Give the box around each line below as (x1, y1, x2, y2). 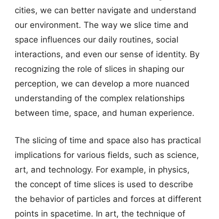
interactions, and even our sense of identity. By (15, 49, 199, 59)
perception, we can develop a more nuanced (15, 79, 190, 88)
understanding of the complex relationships (15, 93, 185, 103)
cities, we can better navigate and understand (15, 5, 197, 15)
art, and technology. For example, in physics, (15, 164, 190, 175)
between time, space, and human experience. (15, 108, 195, 118)
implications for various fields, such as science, (15, 150, 199, 160)
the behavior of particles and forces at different (15, 194, 201, 204)
